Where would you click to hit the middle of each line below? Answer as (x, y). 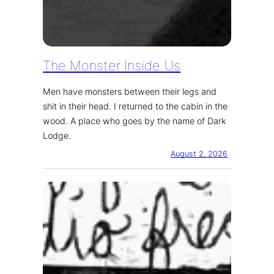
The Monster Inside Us (112, 65)
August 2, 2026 (199, 154)
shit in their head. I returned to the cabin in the (135, 106)
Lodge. (57, 135)
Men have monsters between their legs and (130, 91)
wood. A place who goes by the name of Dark (135, 120)
